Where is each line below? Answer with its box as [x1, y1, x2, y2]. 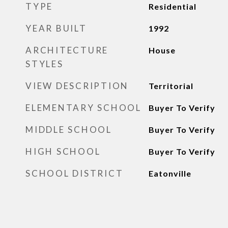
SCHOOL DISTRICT [25, 168, 124, 179]
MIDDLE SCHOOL [25, 124, 112, 135]
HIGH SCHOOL [25, 146, 101, 157]
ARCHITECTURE [25, 45, 108, 55]
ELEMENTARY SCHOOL [25, 102, 141, 113]
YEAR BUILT [25, 23, 87, 34]
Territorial [148, 81, 193, 91]
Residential [148, 2, 196, 11]
